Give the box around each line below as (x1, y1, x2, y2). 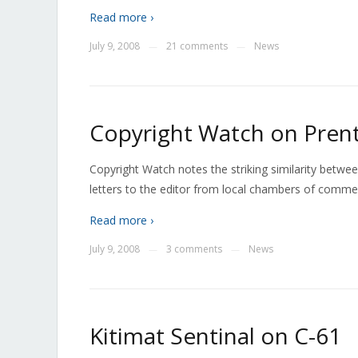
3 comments (166, 242, 222, 256)
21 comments (166, 39, 228, 53)
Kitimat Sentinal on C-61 (89, 320, 341, 351)
